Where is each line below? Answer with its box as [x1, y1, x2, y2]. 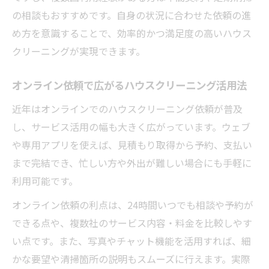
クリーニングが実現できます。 [12, 44, 145, 58]
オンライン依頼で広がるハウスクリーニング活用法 [12, 79, 247, 92]
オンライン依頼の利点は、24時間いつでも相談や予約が [12, 198, 253, 212]
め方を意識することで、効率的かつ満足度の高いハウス [12, 26, 252, 40]
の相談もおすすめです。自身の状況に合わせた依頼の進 [12, 8, 251, 22]
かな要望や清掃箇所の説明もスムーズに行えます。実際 [12, 252, 250, 266]
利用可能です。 [12, 174, 78, 188]
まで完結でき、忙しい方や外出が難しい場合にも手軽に [12, 156, 252, 170]
